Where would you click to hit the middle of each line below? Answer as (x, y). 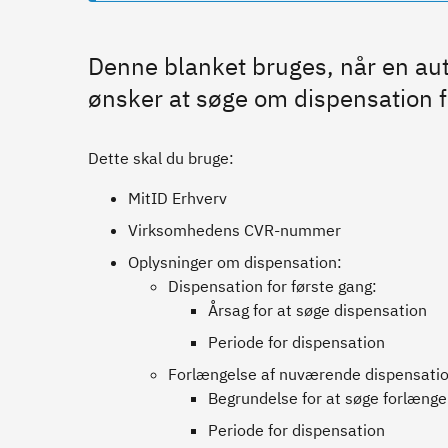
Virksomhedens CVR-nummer (234, 230)
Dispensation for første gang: (272, 286)
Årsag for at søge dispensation (317, 310)
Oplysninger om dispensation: (235, 262)
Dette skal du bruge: (161, 158)
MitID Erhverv (177, 198)
